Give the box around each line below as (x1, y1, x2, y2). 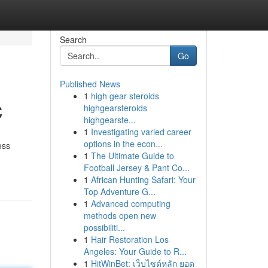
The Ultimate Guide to (90, 150, 174, 162)
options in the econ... (83, 138, 163, 150)
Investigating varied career (90, 126, 191, 138)
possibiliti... (83, 221, 125, 233)
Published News (59, 78, 120, 90)
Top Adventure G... (83, 185, 156, 197)
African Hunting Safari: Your (90, 173, 196, 185)
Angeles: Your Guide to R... (83, 245, 187, 257)
